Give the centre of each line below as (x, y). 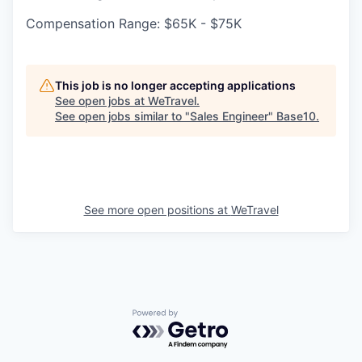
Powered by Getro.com (203, 317)
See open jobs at (101, 101)
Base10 (296, 116)
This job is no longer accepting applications (175, 86)
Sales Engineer (229, 116)
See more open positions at (157, 210)
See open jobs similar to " (122, 116)
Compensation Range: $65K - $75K (134, 24)
